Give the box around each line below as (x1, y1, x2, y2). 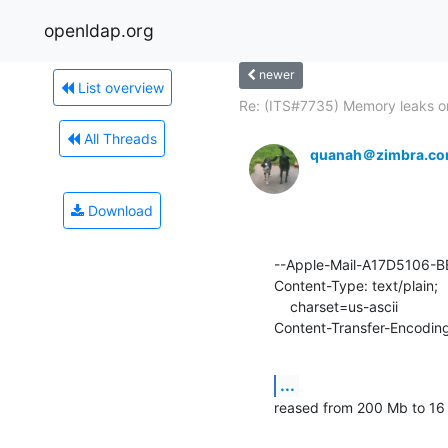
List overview (73, 78, 164, 96)
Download (84, 201, 153, 219)
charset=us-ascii (274, 297, 290, 315)
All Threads (80, 129, 157, 147)
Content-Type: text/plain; (274, 276, 438, 294)
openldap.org (44, 19, 154, 41)
